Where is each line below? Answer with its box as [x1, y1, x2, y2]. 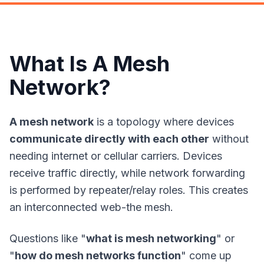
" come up [181, 249, 232, 262]
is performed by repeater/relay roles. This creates [9, 184, 248, 196]
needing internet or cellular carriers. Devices [9, 150, 222, 162]
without [209, 133, 249, 145]
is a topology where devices [94, 115, 234, 128]
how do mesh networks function [15, 249, 181, 262]
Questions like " [9, 232, 86, 245]
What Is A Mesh [9, 51, 170, 77]
